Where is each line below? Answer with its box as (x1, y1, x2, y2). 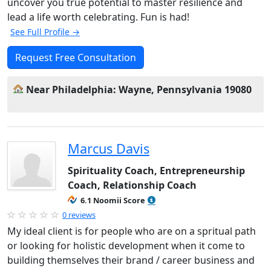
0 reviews (62, 209, 96, 220)
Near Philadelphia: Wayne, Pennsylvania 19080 (26, 83, 252, 96)
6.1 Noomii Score (80, 195, 145, 206)
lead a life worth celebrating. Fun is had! (7, 10, 189, 24)
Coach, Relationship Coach (68, 178, 197, 192)
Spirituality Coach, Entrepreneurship (68, 164, 245, 177)
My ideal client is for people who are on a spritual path (7, 224, 256, 238)
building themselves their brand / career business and (7, 253, 255, 267)
